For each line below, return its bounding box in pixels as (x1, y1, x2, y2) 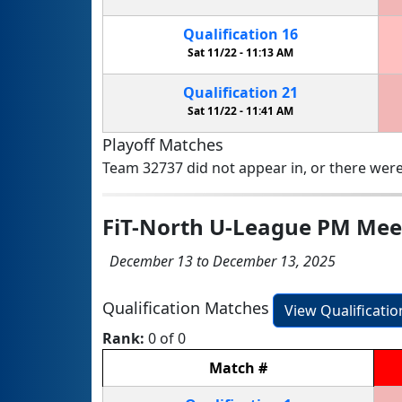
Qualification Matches (102, 296, 269, 319)
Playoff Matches (102, 133, 223, 155)
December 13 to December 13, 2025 (102, 250, 336, 271)
